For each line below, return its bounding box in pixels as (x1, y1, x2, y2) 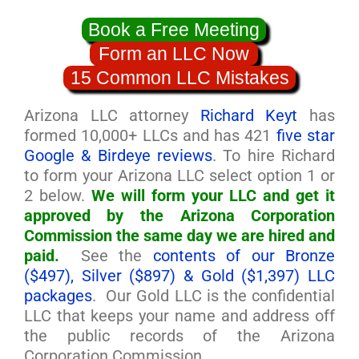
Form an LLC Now (98, 42, 249, 64)
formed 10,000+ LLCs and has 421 (23, 126, 276, 146)
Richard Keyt (200, 106, 298, 126)
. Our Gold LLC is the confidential (91, 286, 336, 306)
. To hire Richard (212, 146, 336, 166)
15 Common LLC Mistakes (70, 67, 289, 88)
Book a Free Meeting (87, 18, 260, 40)
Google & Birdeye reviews (23, 146, 212, 166)
